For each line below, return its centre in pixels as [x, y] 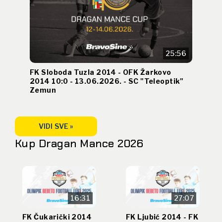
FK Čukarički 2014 [57, 217]
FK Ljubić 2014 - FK [162, 217]
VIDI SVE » [56, 126]
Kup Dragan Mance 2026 [79, 144]
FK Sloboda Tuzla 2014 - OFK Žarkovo [101, 72]
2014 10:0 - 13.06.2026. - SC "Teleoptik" [107, 81]
